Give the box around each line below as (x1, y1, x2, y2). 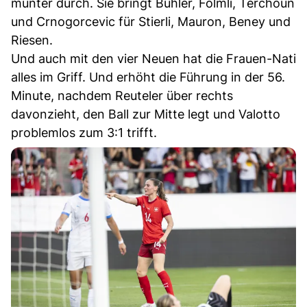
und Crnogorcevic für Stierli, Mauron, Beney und (11, 14, 291, 29)
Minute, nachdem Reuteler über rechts (11, 88, 233, 103)
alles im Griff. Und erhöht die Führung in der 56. (11, 70, 285, 85)
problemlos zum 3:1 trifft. (11, 125, 157, 140)
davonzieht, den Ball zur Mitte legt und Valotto (11, 107, 280, 122)
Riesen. (11, 33, 53, 48)
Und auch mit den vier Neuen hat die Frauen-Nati (11, 51, 296, 66)
